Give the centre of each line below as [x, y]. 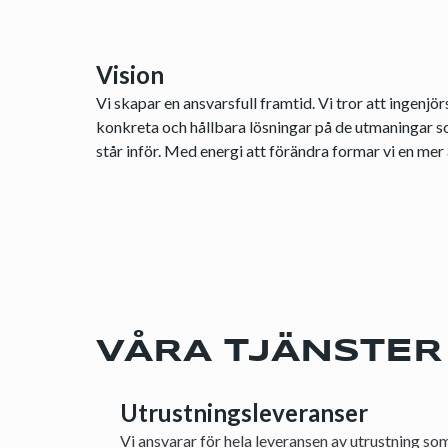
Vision [130, 74]
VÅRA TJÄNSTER [269, 352]
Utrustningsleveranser [244, 412]
